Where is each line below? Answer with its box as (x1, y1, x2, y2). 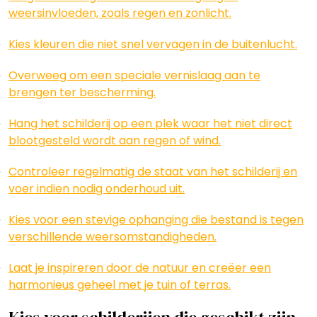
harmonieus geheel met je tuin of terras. (8, 277, 231, 293)
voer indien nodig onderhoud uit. (8, 180, 185, 197)
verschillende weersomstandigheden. (8, 229, 217, 245)
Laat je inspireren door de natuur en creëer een (8, 260, 271, 276)
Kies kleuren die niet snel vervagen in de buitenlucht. (8, 36, 297, 52)
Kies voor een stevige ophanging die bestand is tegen (8, 212, 304, 228)
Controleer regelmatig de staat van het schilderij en (8, 163, 297, 180)
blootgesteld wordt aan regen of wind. (8, 132, 221, 149)
